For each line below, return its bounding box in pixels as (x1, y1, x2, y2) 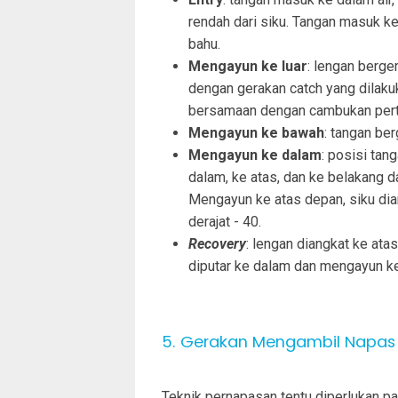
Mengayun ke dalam (188, 146, 322, 163)
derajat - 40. (188, 212, 261, 230)
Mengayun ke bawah (188, 123, 324, 141)
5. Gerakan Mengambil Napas (162, 330, 395, 353)
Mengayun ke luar (188, 57, 307, 75)
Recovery (188, 235, 246, 252)
